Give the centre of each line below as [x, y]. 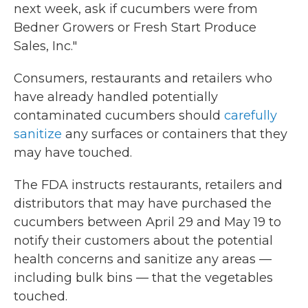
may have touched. [73, 153]
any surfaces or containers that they [175, 134]
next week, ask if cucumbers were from [136, 9]
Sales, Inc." [45, 46]
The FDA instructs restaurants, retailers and [148, 185]
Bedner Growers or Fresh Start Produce [135, 27]
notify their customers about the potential [143, 241]
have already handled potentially [116, 97]
